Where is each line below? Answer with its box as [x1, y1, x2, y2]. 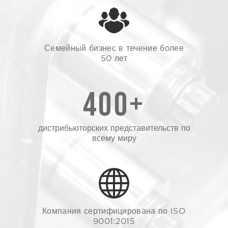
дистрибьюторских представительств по [38, 123, 190, 133]
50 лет [101, 53, 127, 63]
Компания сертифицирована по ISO [42, 206, 186, 216]
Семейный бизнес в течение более [44, 43, 184, 53]
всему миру [92, 133, 136, 143]
